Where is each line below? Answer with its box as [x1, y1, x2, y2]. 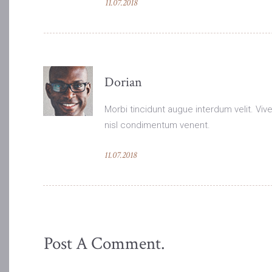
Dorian [104, 73, 142, 92]
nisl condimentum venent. [104, 120, 210, 131]
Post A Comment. [44, 232, 165, 256]
